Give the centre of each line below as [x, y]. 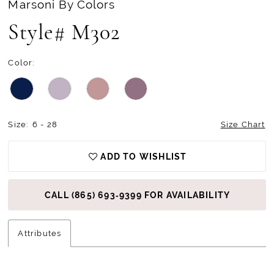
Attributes [40, 233]
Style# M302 [64, 33]
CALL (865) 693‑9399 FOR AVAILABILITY [138, 195]
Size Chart [243, 124]
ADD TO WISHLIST [144, 156]
